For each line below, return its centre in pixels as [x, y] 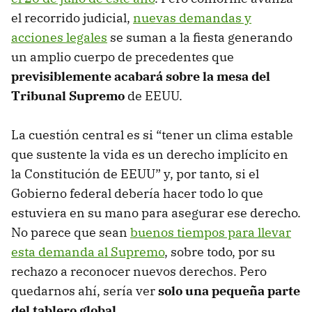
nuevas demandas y [192, 17]
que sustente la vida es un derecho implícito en [150, 154]
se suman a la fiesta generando [200, 37]
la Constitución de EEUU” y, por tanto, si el [135, 173]
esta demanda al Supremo [88, 251]
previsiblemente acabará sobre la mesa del [141, 76]
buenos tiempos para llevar [211, 232]
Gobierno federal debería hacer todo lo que [137, 193]
